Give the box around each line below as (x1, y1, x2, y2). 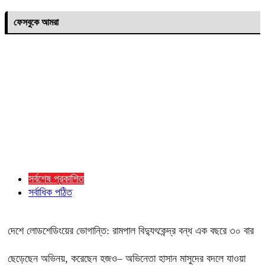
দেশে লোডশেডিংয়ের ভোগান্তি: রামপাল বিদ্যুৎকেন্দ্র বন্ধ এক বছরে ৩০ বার (8, 225, 254, 237)
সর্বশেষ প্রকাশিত (28, 173, 84, 185)
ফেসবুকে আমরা (14, 17, 59, 28)
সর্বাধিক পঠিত (28, 186, 72, 199)
